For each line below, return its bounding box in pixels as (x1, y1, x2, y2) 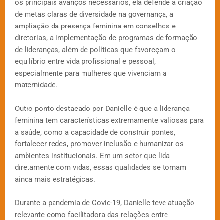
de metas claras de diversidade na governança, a (15, 10, 173, 19)
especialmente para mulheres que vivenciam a (15, 69, 166, 78)
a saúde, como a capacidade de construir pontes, (15, 128, 175, 137)
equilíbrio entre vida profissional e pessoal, (15, 57, 156, 66)
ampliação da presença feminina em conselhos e (15, 22, 176, 31)
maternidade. (15, 81, 57, 90)
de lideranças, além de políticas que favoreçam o (15, 45, 176, 55)
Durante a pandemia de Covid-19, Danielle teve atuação (15, 198, 194, 208)
